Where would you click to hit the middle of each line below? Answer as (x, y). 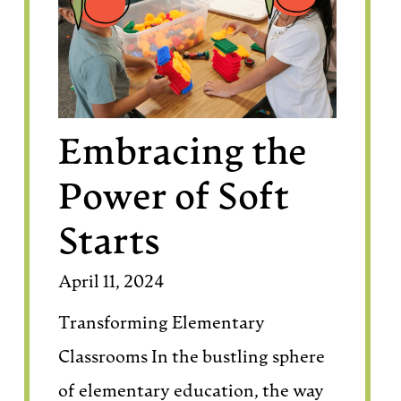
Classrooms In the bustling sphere (192, 358)
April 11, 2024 (111, 283)
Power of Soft (174, 199)
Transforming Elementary (162, 324)
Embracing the (183, 154)
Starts (109, 244)
